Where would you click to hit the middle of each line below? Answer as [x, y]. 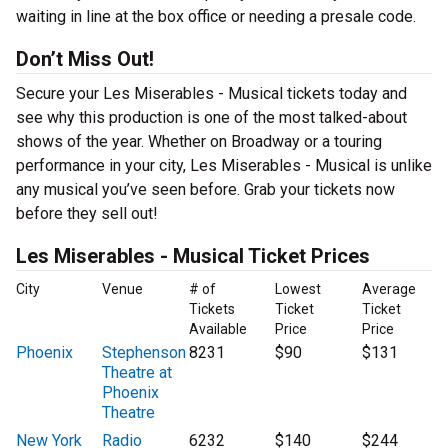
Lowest [298, 289]
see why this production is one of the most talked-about [211, 118]
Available [217, 329]
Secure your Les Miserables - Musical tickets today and [211, 94]
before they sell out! [87, 214]
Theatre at [137, 373]
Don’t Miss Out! [85, 59]
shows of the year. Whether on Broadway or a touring [199, 142]
